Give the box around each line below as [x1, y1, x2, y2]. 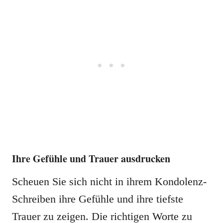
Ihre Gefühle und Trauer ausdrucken [12, 151, 170, 166]
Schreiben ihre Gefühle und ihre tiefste [12, 193, 183, 205]
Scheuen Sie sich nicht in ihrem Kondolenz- [12, 175, 207, 188]
